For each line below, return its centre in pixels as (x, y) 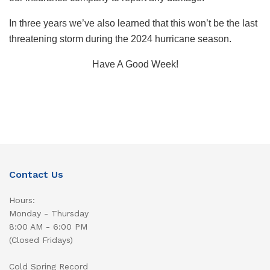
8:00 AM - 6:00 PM (48, 226)
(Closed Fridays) (41, 240)
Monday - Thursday (49, 213)
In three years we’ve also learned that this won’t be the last (133, 23)
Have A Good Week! (135, 64)
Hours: (22, 200)
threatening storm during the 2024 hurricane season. (120, 39)
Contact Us (36, 174)
